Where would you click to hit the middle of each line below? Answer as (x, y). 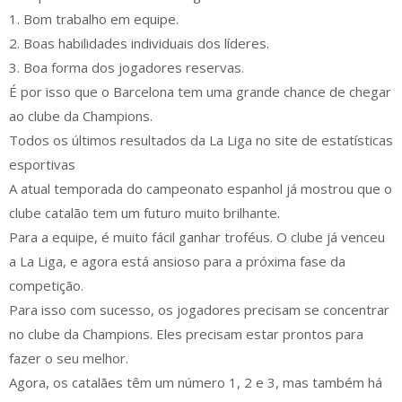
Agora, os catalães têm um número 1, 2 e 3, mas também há (196, 383)
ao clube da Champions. (81, 116)
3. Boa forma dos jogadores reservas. (127, 68)
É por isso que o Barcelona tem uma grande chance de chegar (200, 92)
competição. (46, 286)
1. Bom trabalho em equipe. (94, 19)
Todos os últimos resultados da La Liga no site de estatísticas (201, 140)
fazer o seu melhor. (69, 358)
